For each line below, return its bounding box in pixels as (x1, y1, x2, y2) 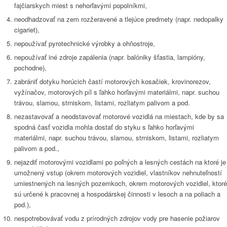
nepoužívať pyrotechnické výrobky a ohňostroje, (14, 39, 155, 49)
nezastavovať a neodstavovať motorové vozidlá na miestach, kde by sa (14, 111, 224, 122)
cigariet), (14, 25, 40, 35)
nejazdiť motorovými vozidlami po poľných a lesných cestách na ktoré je (14, 157, 226, 167)
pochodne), (14, 63, 47, 73)
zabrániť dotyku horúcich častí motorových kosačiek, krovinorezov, (14, 77, 211, 87)
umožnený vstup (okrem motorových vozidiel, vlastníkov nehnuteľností (14, 168, 222, 178)
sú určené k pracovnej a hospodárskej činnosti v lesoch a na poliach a (14, 189, 220, 199)
